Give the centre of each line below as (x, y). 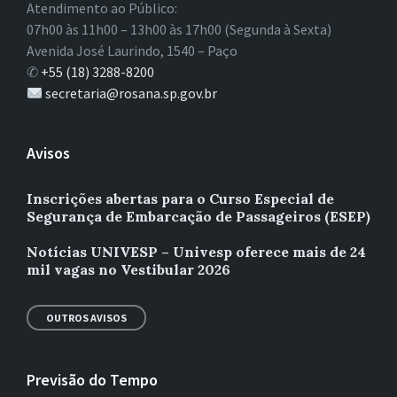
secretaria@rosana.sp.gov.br (132, 93)
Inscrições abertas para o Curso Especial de (180, 199)
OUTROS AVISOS (86, 318)
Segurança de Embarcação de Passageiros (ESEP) (198, 217)
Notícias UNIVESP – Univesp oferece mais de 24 (196, 252)
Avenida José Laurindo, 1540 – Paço (132, 51)
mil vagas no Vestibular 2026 (128, 270)
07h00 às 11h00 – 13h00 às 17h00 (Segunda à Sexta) (179, 30)
